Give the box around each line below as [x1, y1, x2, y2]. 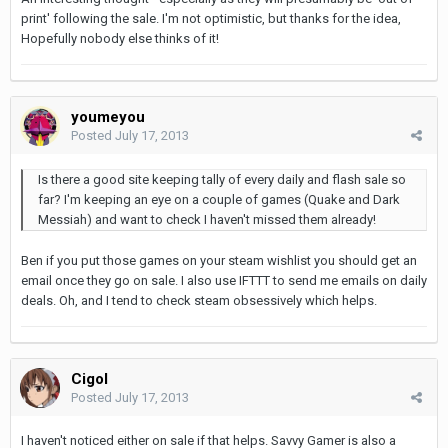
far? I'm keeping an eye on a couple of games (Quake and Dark [38, 191, 400, 207]
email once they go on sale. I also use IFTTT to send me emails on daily [21, 272, 427, 288]
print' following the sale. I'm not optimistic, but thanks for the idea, [21, 10, 401, 26]
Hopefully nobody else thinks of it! [21, 30, 219, 46]
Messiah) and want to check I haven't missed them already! [38, 211, 376, 227]
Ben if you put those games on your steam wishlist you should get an [21, 252, 417, 268]
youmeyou [71, 107, 145, 126]
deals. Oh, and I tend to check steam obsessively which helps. [21, 292, 377, 308]
